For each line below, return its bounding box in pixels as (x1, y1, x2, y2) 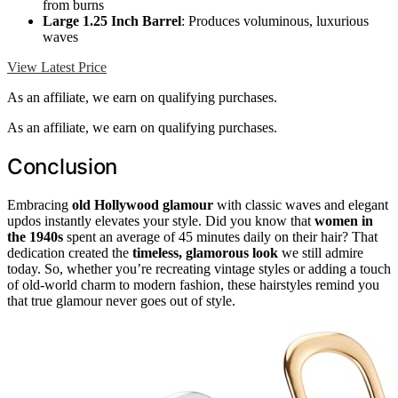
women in (314, 212, 373, 228)
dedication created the (7, 244, 132, 260)
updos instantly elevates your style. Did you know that (7, 212, 314, 228)
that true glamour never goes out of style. (7, 292, 235, 308)
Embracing (7, 196, 72, 212)
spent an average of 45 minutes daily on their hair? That (63, 228, 378, 244)
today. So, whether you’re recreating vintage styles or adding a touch (7, 260, 391, 276)
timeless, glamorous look (132, 244, 278, 260)
